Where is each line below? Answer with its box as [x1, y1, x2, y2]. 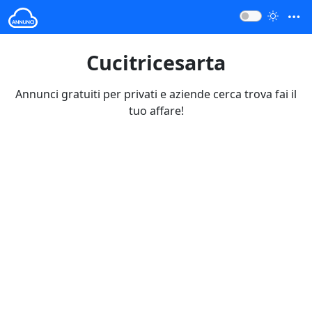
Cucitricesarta [86, 48, 226, 76]
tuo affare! [128, 102, 184, 118]
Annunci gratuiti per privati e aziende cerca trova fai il [15, 86, 297, 102]
